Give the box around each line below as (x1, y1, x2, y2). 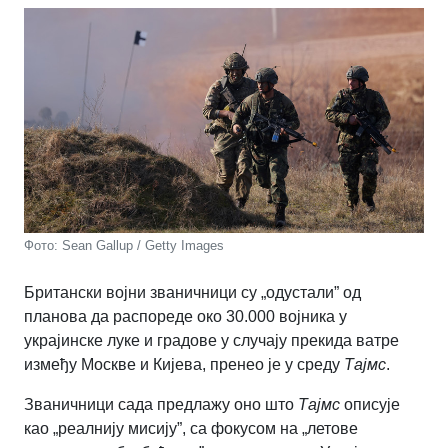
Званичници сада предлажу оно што (24, 395, 298, 413)
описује (340, 395, 400, 413)
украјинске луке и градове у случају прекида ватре (24, 331, 399, 349)
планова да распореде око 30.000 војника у (24, 307, 347, 325)
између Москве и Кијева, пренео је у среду (24, 355, 344, 373)
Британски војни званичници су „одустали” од (24, 283, 361, 301)
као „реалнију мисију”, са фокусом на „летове (24, 419, 358, 437)
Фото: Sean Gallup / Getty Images (24, 237, 224, 253)
